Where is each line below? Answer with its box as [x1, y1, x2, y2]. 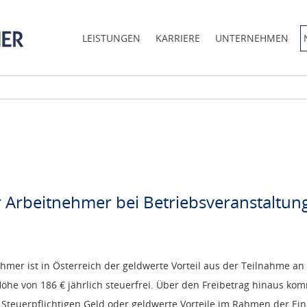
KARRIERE [156, 32, 200, 45]
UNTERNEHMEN [215, 32, 288, 45]
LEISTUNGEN [82, 32, 140, 45]
